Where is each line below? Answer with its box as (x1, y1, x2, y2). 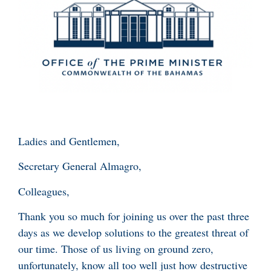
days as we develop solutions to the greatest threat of (18, 225, 249, 240)
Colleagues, (18, 183, 73, 198)
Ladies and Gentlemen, (18, 134, 120, 148)
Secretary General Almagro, (18, 158, 142, 174)
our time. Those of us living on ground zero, (18, 241, 214, 256)
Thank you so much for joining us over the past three (18, 209, 249, 224)
